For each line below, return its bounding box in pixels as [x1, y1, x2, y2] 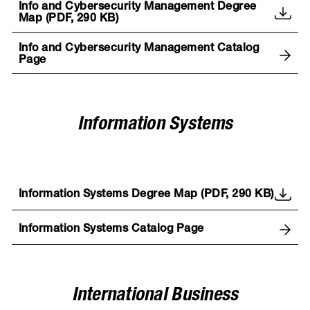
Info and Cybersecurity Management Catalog [18, 44, 259, 55]
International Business [71, 286, 239, 306]
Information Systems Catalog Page [18, 224, 204, 235]
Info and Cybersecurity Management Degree [18, 2, 257, 14]
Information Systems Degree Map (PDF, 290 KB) [18, 189, 274, 201]
